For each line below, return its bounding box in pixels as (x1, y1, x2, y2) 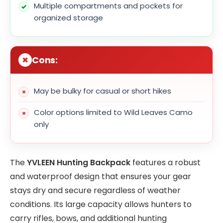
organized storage (34, 12, 103, 23)
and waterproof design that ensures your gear (10, 170, 191, 182)
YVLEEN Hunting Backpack (27, 156, 130, 168)
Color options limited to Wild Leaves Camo (34, 107, 193, 118)
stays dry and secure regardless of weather (10, 184, 181, 196)
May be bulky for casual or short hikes (34, 86, 171, 97)
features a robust (130, 156, 201, 168)
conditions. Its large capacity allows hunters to (10, 198, 192, 210)
